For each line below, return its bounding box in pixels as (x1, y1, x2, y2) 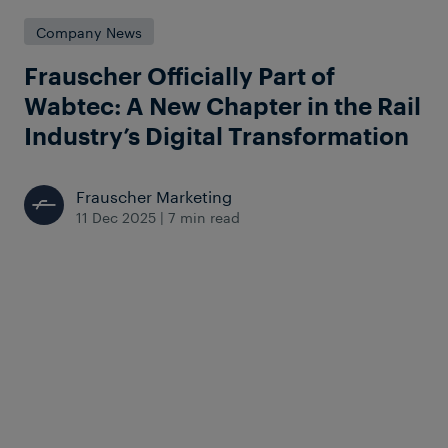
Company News (36, 20, 142, 42)
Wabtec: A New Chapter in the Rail (24, 91, 421, 120)
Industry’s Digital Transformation (24, 121, 409, 150)
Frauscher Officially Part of (24, 61, 335, 90)
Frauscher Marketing (76, 182, 232, 207)
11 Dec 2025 (76, 205, 156, 227)
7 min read (168, 205, 240, 227)
